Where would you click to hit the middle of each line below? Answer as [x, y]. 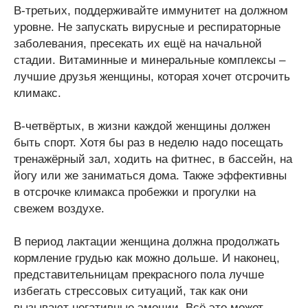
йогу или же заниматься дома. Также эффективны [150, 176]
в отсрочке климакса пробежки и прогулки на [135, 192]
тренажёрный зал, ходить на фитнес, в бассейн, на [153, 159]
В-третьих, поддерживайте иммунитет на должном [151, 11]
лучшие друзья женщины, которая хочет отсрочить [152, 77]
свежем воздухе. [59, 209]
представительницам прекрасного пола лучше [139, 275]
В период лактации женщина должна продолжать [147, 242]
